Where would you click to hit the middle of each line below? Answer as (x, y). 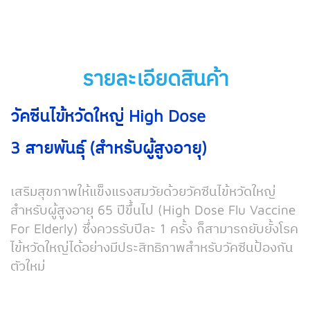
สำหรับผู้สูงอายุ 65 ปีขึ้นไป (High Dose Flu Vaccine (153, 210)
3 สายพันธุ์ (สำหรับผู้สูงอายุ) (109, 148)
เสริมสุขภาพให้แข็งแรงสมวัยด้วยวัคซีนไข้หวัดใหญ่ (143, 191)
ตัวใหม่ (28, 266)
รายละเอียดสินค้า (155, 78)
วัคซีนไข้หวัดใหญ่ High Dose (108, 116)
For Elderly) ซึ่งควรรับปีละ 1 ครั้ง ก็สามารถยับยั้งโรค (154, 229)
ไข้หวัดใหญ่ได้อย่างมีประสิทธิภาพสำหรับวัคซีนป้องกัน (152, 247)
